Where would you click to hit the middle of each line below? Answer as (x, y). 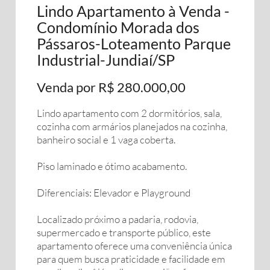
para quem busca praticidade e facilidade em (131, 259)
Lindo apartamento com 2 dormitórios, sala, (129, 113)
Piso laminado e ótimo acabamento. (112, 166)
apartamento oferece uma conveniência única (134, 246)
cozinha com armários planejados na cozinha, (132, 126)
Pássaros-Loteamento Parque (134, 43)
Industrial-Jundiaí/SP (106, 60)
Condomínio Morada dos (118, 27)
